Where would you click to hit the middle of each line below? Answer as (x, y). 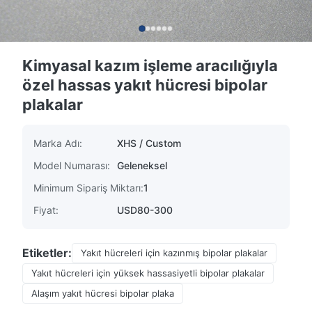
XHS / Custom (149, 143)
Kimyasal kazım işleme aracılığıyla (150, 65)
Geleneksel (142, 165)
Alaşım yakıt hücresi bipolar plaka (103, 293)
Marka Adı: (58, 143)
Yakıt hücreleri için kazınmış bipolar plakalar (174, 253)
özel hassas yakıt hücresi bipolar (145, 85)
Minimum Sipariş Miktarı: (88, 188)
